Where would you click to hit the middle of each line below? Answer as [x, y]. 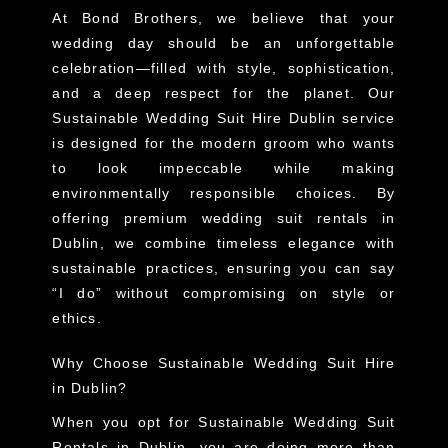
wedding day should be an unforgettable [224, 42]
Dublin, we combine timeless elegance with [224, 242]
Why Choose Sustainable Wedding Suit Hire [224, 362]
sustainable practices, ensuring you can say [224, 267]
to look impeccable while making [224, 167]
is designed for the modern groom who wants [224, 142]
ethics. [77, 317]
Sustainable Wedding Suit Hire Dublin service [224, 117]
